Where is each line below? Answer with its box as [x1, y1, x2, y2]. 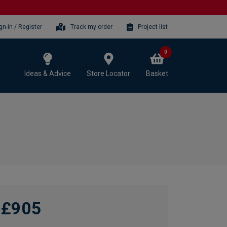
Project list [138, 23, 168, 30]
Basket [146, 69, 168, 78]
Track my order [70, 23, 113, 30]
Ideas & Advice [24, 69, 71, 78]
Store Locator [87, 69, 130, 78]
